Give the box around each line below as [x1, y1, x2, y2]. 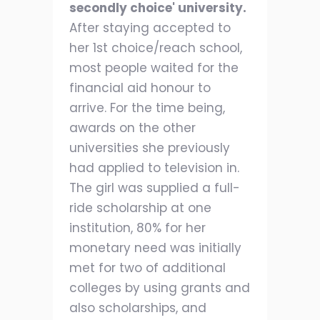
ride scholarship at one [69, 199, 211, 216]
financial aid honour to [69, 79, 211, 96]
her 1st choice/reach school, [69, 39, 242, 56]
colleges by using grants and [69, 279, 250, 296]
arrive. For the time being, [69, 99, 225, 116]
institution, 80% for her [69, 219, 206, 236]
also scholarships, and [69, 299, 206, 316]
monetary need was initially [69, 239, 241, 256]
